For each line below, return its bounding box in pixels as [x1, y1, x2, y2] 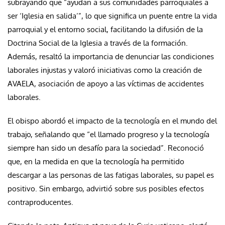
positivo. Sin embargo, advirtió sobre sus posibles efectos [8, 183, 204, 193]
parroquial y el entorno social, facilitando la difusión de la [8, 24, 203, 34]
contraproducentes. [8, 197, 73, 207]
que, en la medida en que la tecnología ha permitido [8, 156, 184, 166]
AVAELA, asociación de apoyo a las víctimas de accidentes [8, 78, 204, 88]
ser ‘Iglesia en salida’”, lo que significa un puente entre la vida [8, 11, 217, 21]
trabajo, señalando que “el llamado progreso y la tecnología [8, 129, 209, 139]
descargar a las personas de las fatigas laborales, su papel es [8, 170, 214, 180]
